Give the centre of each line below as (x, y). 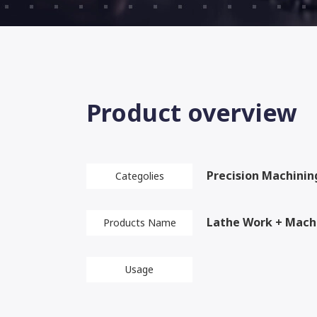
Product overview (192, 113)
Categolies (139, 176)
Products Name (139, 223)
